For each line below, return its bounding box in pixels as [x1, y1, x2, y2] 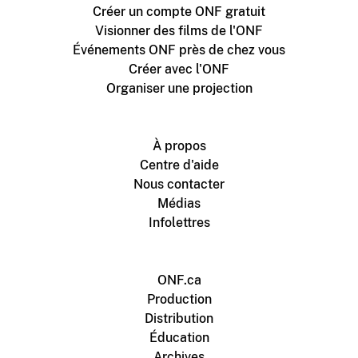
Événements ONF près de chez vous [73, 42, 285, 58]
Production [146, 292, 212, 308]
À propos [152, 138, 206, 154]
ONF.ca [157, 272, 201, 288]
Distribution [145, 311, 213, 327]
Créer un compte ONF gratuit [93, 4, 265, 20]
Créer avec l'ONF [129, 62, 229, 78]
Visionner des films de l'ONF [95, 23, 263, 39]
